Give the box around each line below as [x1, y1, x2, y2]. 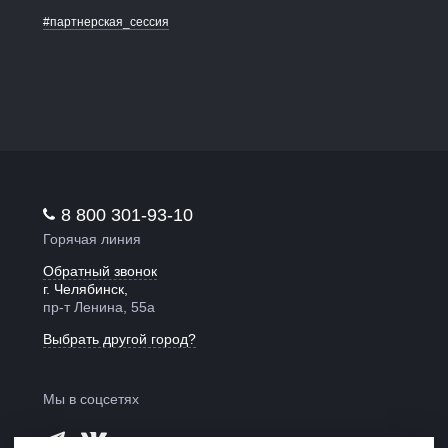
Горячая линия [43, 231, 142, 248]
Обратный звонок [43, 263, 158, 280]
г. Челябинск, [43, 281, 129, 298]
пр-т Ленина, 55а [43, 299, 156, 316]
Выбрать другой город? [43, 331, 197, 348]
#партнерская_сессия [43, 14, 170, 29]
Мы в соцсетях [43, 391, 140, 408]
